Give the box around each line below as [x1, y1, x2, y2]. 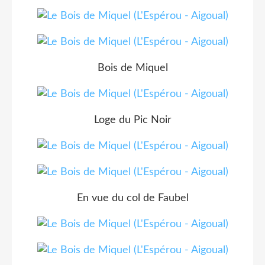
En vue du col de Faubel [76, 192, 189, 203]
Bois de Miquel [97, 62, 168, 73]
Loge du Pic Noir [93, 114, 172, 125]
